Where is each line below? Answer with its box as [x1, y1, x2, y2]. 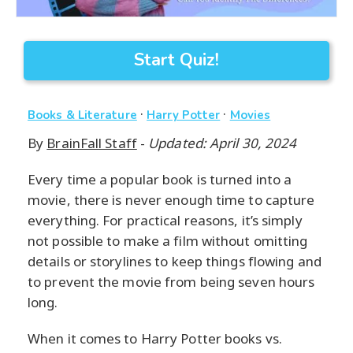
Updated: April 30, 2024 [148, 134, 297, 153]
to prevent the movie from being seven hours [28, 273, 315, 292]
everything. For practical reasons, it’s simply [28, 211, 303, 230]
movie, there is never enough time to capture [28, 191, 315, 210]
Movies [229, 107, 271, 124]
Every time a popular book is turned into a [28, 170, 292, 189]
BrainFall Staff [46, 134, 137, 153]
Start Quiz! [134, 48, 219, 72]
